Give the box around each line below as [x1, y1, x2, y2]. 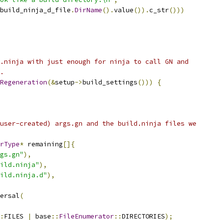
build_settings [82, 78, 137, 86]
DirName [75, 6, 102, 14]
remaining [24, 140, 63, 148]
